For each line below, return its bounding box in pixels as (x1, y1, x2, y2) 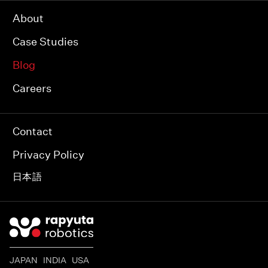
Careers (13, 82, 51, 95)
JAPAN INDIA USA (10, 255, 89, 266)
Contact (13, 125, 53, 138)
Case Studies (13, 35, 78, 48)
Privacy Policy (13, 148, 84, 162)
